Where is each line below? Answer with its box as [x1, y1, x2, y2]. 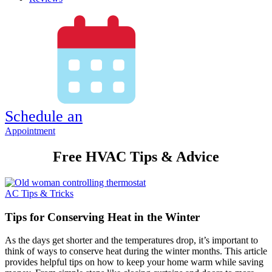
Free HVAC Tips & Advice [53, 148, 219, 165]
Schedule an [5, 107, 83, 125]
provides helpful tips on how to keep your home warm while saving [5, 257, 263, 268]
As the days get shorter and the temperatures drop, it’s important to [5, 235, 258, 246]
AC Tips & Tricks [5, 188, 73, 199]
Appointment [5, 126, 55, 136]
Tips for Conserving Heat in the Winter [5, 210, 200, 223]
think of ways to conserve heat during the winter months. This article [5, 246, 267, 257]
